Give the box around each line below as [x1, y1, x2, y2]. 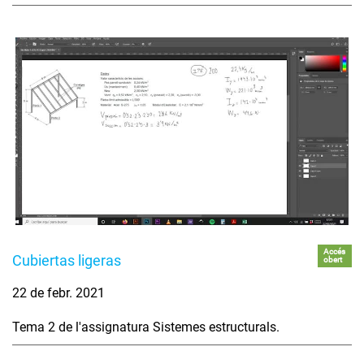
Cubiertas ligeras [12, 251, 121, 269]
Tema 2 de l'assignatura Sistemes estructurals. [12, 318, 279, 335]
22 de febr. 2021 [12, 284, 105, 301]
